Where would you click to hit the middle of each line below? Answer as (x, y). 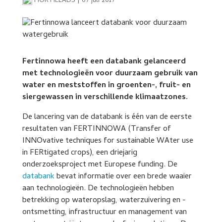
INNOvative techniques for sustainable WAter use (108, 141)
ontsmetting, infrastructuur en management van (104, 213)
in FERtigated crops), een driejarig (80, 153)
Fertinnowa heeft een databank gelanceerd (104, 62)
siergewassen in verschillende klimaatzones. (105, 98)
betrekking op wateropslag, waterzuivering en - (104, 201)
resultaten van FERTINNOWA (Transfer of (96, 129)
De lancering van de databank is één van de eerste (107, 117)
